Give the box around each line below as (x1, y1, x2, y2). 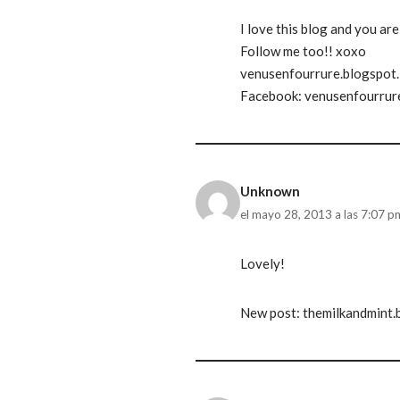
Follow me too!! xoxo (240, 42, 366, 59)
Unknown (240, 182, 300, 199)
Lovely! (240, 254, 285, 271)
